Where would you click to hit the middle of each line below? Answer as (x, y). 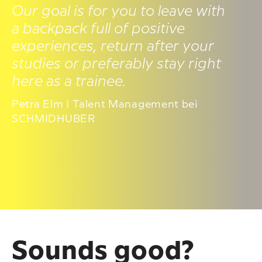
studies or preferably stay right (116, 64)
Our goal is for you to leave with (118, 11)
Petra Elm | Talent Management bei (105, 104)
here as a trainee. (69, 82)
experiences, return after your (113, 46)
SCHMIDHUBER (54, 119)
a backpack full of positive (98, 29)
